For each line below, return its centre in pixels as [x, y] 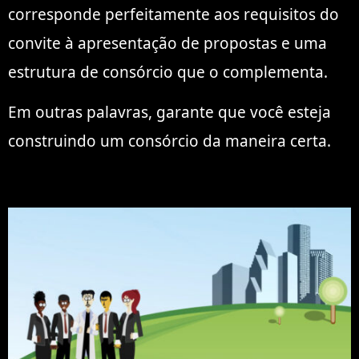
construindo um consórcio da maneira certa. [169, 141]
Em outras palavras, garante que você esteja [169, 112]
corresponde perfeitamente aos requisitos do [173, 14]
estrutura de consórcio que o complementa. [168, 72]
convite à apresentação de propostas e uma [167, 43]
